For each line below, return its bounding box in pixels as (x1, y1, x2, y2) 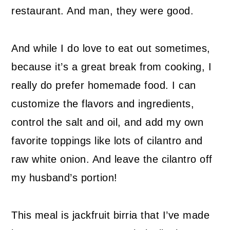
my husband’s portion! (11, 172, 118, 184)
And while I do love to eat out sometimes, (11, 43, 210, 54)
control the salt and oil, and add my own (11, 117, 204, 128)
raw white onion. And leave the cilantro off (11, 154, 213, 165)
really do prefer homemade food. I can (11, 80, 196, 91)
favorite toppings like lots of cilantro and (11, 135, 203, 147)
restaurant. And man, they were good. (11, 5, 194, 17)
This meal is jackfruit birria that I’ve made (11, 209, 210, 221)
